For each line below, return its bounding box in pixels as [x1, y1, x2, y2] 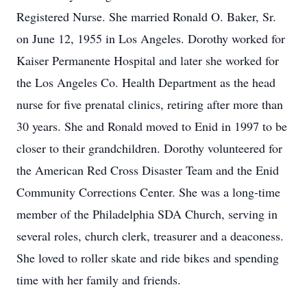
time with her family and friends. [16, 271, 181, 288]
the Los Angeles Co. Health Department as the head [16, 74, 275, 90]
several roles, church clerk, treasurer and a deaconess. [16, 228, 284, 244]
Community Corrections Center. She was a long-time [16, 184, 280, 200]
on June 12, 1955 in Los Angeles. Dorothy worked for [16, 30, 285, 47]
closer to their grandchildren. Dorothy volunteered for [16, 140, 282, 156]
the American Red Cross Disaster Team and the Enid [16, 162, 279, 178]
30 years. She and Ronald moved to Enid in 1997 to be [16, 118, 287, 134]
